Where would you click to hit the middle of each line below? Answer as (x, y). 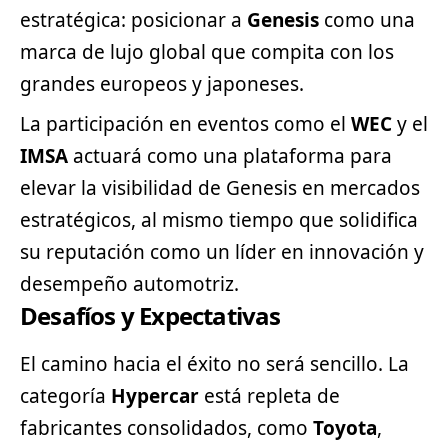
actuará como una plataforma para (230, 155)
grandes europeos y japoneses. (162, 83)
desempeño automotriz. (129, 283)
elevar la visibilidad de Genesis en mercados (220, 187)
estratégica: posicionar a (133, 19)
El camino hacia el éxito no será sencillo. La (214, 363)
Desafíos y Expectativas (150, 315)
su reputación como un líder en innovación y (222, 251)
